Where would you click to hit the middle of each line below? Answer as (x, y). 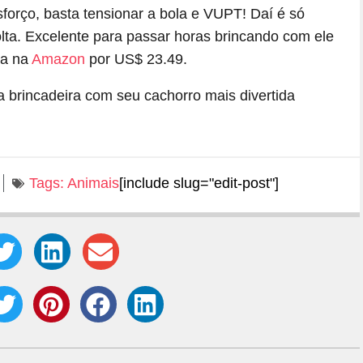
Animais (93, 184)
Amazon (58, 59)
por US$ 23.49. (136, 59)
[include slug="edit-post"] (199, 184)
